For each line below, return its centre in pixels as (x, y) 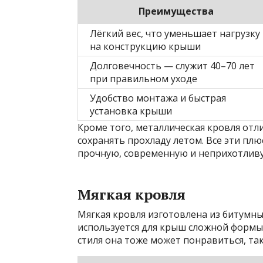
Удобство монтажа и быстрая (158, 98)
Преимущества (176, 11)
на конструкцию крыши (145, 46)
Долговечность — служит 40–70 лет (172, 65)
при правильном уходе (144, 78)
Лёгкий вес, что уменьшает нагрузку (175, 33)
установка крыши (131, 111)
